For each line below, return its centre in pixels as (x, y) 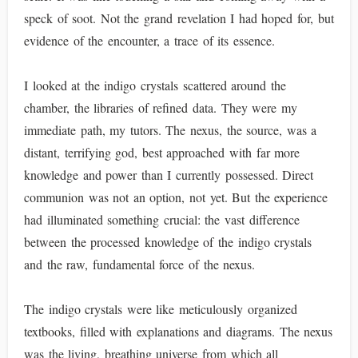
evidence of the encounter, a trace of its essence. (149, 40)
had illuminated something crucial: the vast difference (162, 219)
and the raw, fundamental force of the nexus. (140, 264)
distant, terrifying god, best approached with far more (162, 152)
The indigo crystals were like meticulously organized (161, 309)
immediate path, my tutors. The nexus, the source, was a (171, 130)
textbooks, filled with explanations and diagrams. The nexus (179, 331)
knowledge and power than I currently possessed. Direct (169, 175)
